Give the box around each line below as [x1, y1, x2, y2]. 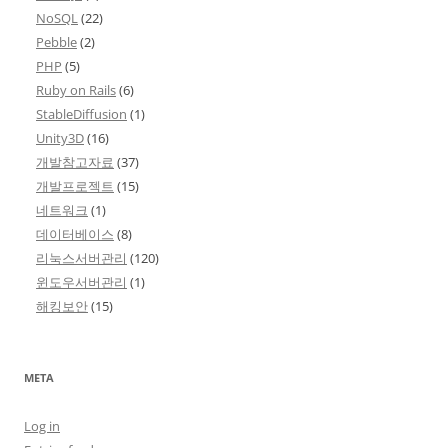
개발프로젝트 [36, 177, 114, 196]
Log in [24, 417, 60, 436]
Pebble [36, 33, 77, 52]
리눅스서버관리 [36, 249, 127, 268]
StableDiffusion [36, 105, 127, 124]
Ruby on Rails [36, 81, 116, 100]
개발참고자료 [36, 153, 114, 172]
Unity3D [36, 129, 84, 148]
